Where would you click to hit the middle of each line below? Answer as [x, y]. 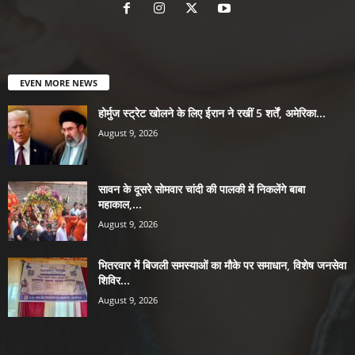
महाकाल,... [120, 204]
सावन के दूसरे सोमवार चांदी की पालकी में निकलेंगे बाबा [202, 189]
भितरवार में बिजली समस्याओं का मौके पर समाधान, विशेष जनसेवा [222, 265]
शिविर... [114, 281]
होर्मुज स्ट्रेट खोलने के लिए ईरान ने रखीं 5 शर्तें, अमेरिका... [212, 113]
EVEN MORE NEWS [59, 83]
